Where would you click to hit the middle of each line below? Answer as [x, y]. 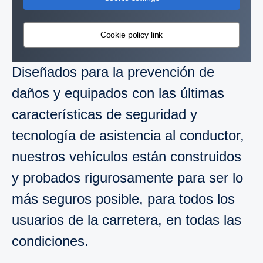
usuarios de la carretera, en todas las [127, 220]
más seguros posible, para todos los [123, 198]
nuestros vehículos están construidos [127, 156]
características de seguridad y [104, 114]
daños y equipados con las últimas [118, 93]
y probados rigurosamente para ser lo [127, 177]
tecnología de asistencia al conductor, [128, 135]
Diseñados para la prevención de [113, 72]
